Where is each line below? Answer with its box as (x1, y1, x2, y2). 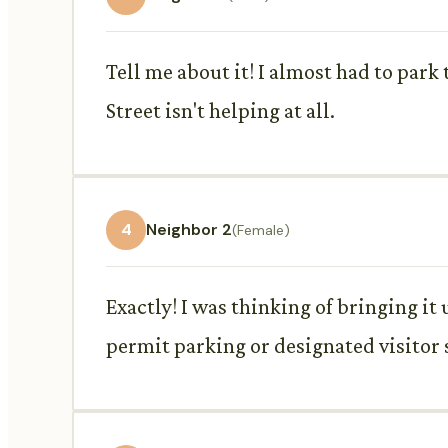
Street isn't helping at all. (106, 97, 335, 123)
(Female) (232, 220, 290, 239)
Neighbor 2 (146, 219, 232, 241)
